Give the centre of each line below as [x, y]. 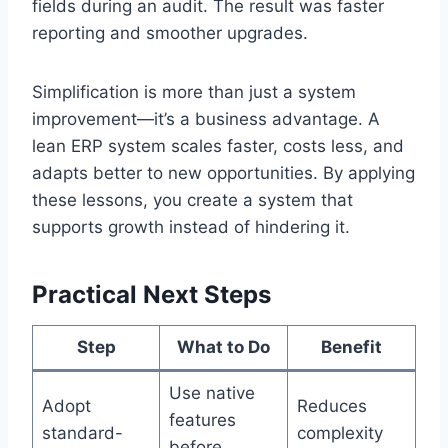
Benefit [351, 346]
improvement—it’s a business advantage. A [206, 118]
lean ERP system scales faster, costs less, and [218, 145]
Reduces [331, 405]
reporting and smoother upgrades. [170, 32]
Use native [211, 392]
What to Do [223, 346]
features [202, 419]
